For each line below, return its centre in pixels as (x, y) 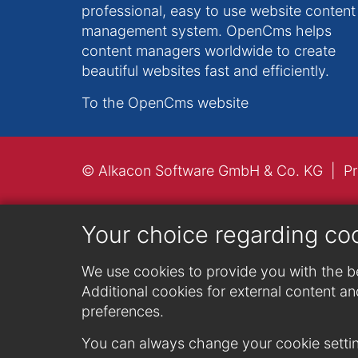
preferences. (123, 311)
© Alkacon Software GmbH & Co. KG (202, 170)
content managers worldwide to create (209, 50)
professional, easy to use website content (219, 10)
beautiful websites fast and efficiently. (205, 70)
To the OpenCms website (165, 102)
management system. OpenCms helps (207, 30)
